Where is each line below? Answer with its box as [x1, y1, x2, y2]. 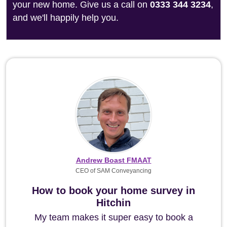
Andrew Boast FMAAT [75, 156, 152, 164]
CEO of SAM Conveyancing [75, 167, 152, 174]
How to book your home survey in [32, 185, 195, 196]
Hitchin [96, 197, 131, 208]
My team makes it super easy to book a [34, 212, 193, 222]
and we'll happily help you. [13, 13, 119, 23]
